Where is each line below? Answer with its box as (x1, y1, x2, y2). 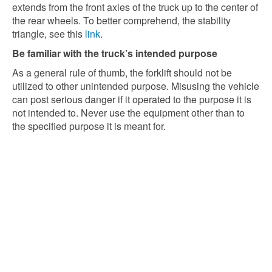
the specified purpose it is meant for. (12, 119, 166, 133)
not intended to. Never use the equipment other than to (12, 106, 245, 120)
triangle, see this (12, 27, 85, 41)
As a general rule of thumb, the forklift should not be (12, 66, 232, 80)
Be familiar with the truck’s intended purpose (12, 46, 217, 60)
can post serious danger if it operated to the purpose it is (12, 92, 251, 106)
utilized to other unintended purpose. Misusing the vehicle (12, 79, 259, 93)
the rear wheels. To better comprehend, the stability (12, 13, 231, 27)
